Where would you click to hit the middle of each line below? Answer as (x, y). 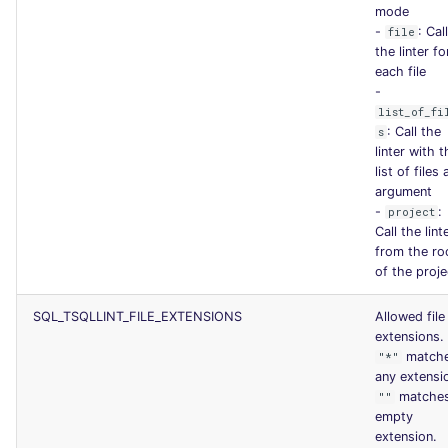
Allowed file (410, 316)
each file (400, 71)
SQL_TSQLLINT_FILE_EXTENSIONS (137, 316)
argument (403, 191)
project (412, 211)
